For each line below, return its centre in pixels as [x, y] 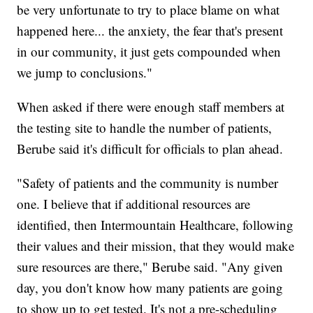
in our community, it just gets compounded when [149, 52]
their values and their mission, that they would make [156, 246]
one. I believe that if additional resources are [134, 204]
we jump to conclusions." [85, 73]
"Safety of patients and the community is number [148, 183]
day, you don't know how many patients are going [150, 288]
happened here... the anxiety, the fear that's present [150, 31]
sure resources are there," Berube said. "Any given [150, 267]
